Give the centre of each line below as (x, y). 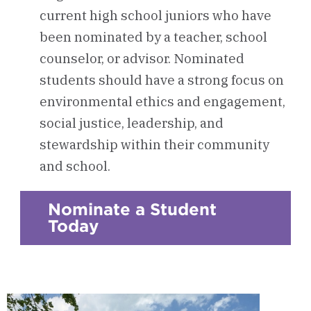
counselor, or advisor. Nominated (142, 58)
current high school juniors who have (155, 15)
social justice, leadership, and (131, 123)
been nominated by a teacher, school (153, 37)
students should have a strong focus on (161, 80)
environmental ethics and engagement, (162, 101)
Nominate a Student (132, 209)
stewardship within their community (154, 144)
